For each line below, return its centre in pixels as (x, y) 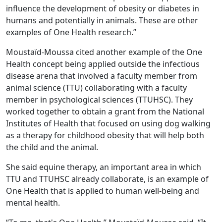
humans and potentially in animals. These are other (102, 20)
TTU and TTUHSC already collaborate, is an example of (107, 179)
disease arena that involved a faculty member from (102, 76)
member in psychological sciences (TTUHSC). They (99, 99)
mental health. (34, 202)
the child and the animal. (52, 147)
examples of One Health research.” (72, 32)
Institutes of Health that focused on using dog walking (108, 123)
